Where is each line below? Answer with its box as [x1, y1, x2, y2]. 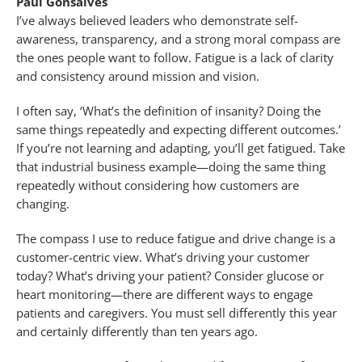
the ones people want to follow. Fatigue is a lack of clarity [16, 49, 334, 66]
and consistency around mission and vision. [16, 68, 259, 85]
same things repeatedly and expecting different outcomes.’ [16, 121, 341, 138]
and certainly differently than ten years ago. [16, 323, 258, 340]
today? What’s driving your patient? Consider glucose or [16, 267, 324, 284]
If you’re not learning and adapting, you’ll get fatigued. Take [16, 140, 345, 157]
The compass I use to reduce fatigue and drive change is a [16, 230, 335, 247]
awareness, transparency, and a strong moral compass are [16, 31, 340, 48]
